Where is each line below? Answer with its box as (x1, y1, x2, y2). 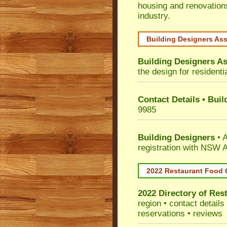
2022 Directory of (138, 188, 209, 198)
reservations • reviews (138, 209, 222, 218)
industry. (138, 11, 170, 21)
